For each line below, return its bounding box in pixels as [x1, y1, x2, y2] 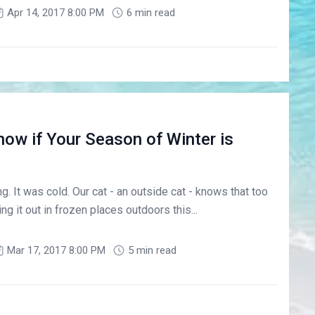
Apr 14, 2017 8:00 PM [6, 6, 104, 20]
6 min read [126, 6, 175, 20]
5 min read [127, 243, 176, 257]
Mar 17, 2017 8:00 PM [6, 243, 105, 257]
